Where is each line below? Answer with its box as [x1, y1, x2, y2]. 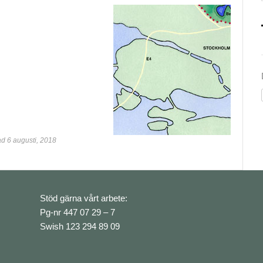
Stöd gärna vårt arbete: [40, 193, 127, 204]
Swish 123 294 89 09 [40, 221, 120, 232]
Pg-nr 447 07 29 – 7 [40, 207, 115, 218]
